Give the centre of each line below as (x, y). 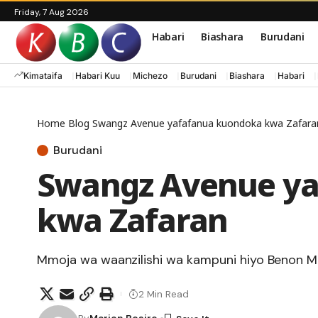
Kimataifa (43, 75)
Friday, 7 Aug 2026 (51, 12)
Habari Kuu (98, 75)
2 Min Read (164, 294)
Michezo (150, 75)
